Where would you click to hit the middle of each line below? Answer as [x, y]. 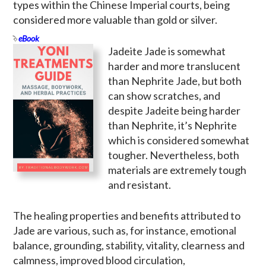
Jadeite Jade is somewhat [167, 51]
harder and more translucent [174, 66]
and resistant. [140, 184]
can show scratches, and [164, 95]
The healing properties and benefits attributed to [127, 215]
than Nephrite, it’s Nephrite [172, 125]
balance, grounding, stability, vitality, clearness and [129, 245]
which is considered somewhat [179, 140]
